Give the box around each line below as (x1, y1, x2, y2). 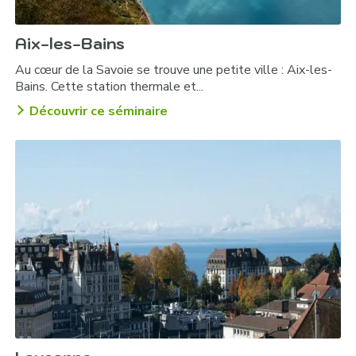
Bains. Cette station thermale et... (15, 78, 204, 96)
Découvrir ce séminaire (29, 103, 168, 121)
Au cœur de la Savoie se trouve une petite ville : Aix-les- (15, 61, 333, 79)
